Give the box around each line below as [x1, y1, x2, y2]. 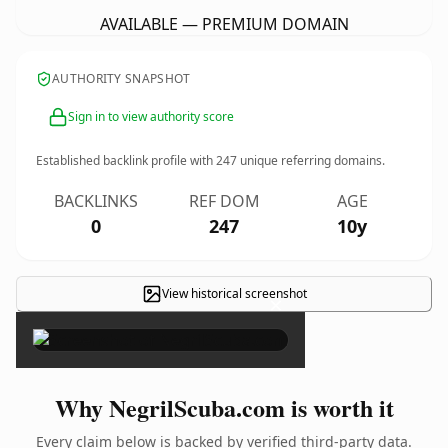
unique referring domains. [237, 152, 385, 169]
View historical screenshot [161, 285, 307, 302]
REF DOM [188, 190, 260, 212]
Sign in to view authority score [68, 108, 234, 125]
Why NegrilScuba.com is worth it [54, 390, 394, 425]
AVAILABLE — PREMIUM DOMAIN [99, 13, 349, 35]
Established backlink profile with [36, 152, 216, 169]
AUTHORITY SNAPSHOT [52, 70, 191, 87]
